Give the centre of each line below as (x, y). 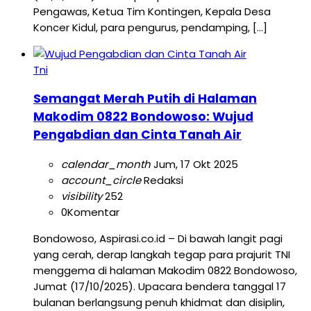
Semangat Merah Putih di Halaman (145, 99)
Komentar (93, 212)
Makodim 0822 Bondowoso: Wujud (143, 117)
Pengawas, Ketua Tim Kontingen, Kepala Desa (152, 11)
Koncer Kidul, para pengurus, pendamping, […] (150, 27)
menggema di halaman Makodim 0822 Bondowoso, (165, 270)
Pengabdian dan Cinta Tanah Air (137, 135)
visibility (82, 196)
